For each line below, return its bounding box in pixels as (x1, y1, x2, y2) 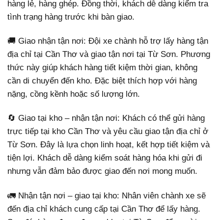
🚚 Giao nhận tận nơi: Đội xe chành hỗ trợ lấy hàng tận (7, 36, 208, 46)
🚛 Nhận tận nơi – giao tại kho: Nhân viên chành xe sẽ (7, 191, 206, 200)
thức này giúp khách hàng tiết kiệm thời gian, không (7, 63, 197, 73)
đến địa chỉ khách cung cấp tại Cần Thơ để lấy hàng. (7, 204, 200, 214)
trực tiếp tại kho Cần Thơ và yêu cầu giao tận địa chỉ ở (7, 127, 208, 137)
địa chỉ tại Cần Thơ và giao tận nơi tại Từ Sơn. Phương (7, 50, 210, 59)
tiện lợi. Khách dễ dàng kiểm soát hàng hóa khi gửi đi (7, 153, 202, 163)
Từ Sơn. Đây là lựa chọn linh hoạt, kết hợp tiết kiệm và (7, 140, 210, 150)
